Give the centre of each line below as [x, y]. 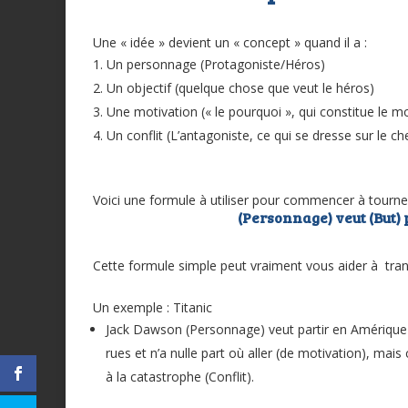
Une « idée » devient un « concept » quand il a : [230, 43]
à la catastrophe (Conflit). [180, 377]
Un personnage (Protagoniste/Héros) [216, 65]
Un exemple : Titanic [153, 308]
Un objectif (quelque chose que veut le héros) [240, 88]
